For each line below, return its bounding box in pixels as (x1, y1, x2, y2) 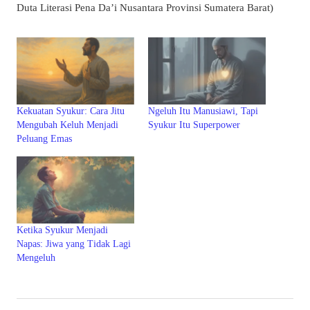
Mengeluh (17, 253, 55, 264)
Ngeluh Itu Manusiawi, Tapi (148, 106, 258, 117)
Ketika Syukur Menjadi (17, 225, 108, 236)
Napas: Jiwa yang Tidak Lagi (17, 239, 131, 250)
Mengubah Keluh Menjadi (17, 120, 118, 131)
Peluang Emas (17, 134, 72, 145)
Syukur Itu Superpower (148, 120, 240, 131)
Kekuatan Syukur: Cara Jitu (17, 106, 125, 117)
